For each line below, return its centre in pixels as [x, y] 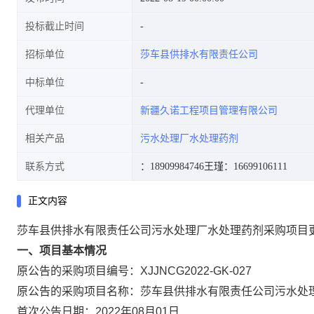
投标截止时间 [55, 26]
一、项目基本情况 [62, 251]
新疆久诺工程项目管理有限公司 [209, 110]
